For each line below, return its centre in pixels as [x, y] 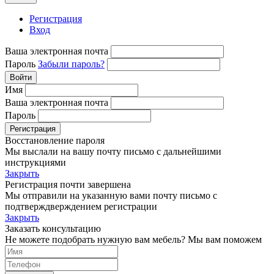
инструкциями [35, 162]
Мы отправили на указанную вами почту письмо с [111, 195]
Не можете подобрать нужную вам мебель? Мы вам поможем [133, 239]
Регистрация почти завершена [68, 184]
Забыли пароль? [71, 64]
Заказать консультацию [53, 228]
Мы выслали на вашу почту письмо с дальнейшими [113, 151]
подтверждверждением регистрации [81, 206]
